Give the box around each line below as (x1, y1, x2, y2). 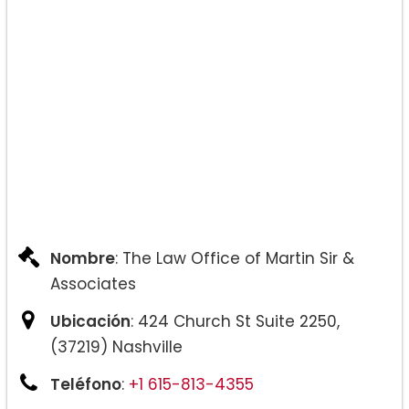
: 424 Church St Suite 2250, (131, 310, 340, 333)
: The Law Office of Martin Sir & (115, 247, 354, 270)
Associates (50, 273, 136, 296)
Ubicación (50, 310, 131, 333)
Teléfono (50, 373, 121, 396)
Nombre (50, 247, 115, 270)
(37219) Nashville (50, 336, 183, 359)
